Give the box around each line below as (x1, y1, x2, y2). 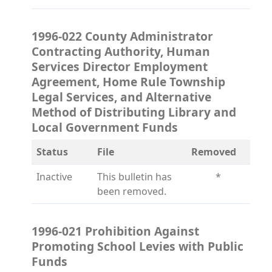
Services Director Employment (32, 58, 208, 75)
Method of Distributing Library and (32, 104, 236, 120)
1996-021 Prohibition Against (32, 223, 199, 239)
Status (36, 145, 68, 158)
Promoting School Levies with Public (32, 238, 243, 254)
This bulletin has (97, 170, 172, 183)
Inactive (36, 170, 72, 183)
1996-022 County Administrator (32, 28, 213, 44)
